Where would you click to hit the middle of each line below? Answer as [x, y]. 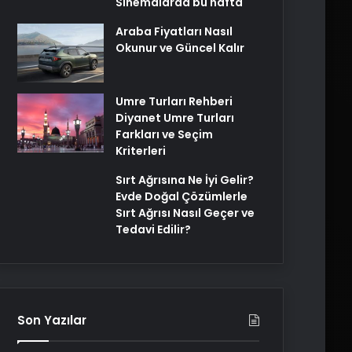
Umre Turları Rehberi [174, 101]
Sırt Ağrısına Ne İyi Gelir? [185, 180]
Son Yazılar [52, 320]
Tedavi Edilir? [153, 229]
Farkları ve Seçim [164, 134]
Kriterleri [141, 151]
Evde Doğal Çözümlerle [181, 196]
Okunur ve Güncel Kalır [180, 48]
